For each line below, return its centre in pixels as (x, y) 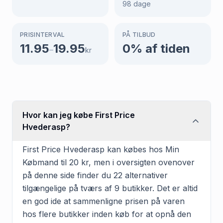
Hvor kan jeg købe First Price (79, 115)
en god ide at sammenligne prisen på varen (104, 201)
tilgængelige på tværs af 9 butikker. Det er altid (110, 188)
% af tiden (160, 48)
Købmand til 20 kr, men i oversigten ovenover (109, 162)
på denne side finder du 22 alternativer (95, 175)
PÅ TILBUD (139, 34)
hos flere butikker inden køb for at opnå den (107, 214)
